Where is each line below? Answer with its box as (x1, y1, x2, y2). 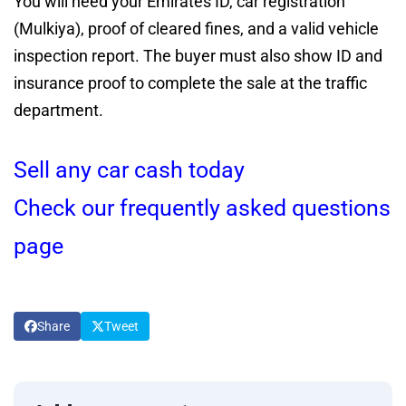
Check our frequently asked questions (14, 194, 391, 221)
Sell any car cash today (14, 156, 245, 183)
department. (14, 100, 103, 120)
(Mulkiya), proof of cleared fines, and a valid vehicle (14, 18, 379, 38)
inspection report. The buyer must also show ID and (14, 45, 382, 65)
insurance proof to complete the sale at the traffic (14, 72, 367, 92)
